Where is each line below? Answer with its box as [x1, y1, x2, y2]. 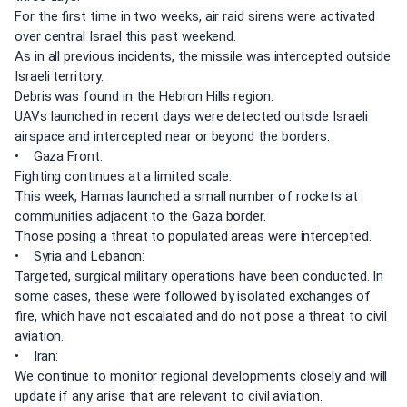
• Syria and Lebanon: [15, 248, 145, 265]
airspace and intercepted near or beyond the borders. [15, 128, 331, 145]
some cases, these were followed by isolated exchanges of [15, 288, 371, 305]
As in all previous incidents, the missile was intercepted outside [15, 48, 392, 65]
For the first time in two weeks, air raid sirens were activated [15, 8, 376, 25]
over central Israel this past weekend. [15, 28, 237, 45]
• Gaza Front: [15, 148, 103, 165]
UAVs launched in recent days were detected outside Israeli [15, 108, 368, 125]
